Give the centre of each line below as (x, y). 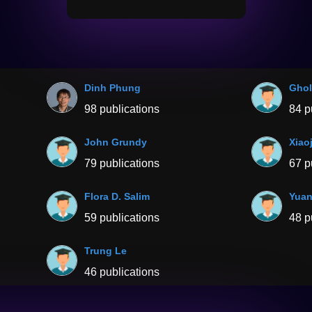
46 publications (122, 272)
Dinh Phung (113, 88)
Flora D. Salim (117, 197)
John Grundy (116, 142)
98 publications (122, 109)
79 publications (122, 164)
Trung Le (106, 251)
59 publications (122, 218)
